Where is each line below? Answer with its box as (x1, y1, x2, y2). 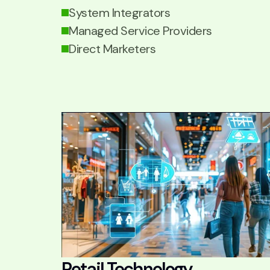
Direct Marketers (69, 41, 155, 57)
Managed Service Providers (69, 23, 212, 39)
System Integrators (69, 5, 170, 20)
